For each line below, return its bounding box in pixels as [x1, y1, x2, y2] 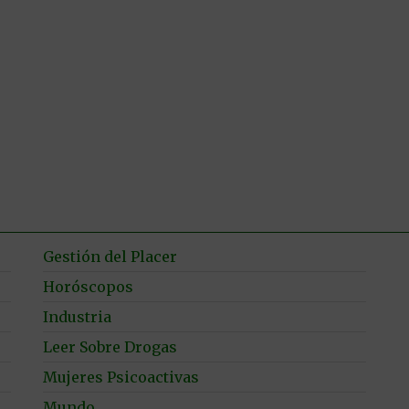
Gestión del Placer [43, 246, 178, 266]
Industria [43, 307, 112, 326]
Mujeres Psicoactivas [43, 367, 200, 386]
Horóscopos [43, 277, 134, 296]
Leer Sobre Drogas [43, 337, 178, 356]
